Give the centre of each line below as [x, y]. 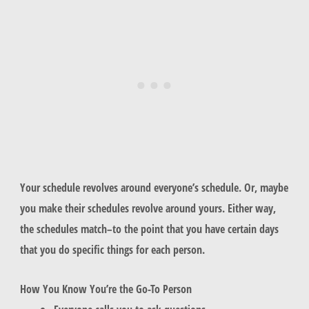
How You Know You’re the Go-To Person [106, 288]
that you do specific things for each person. [113, 250]
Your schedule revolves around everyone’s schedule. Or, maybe [154, 188]
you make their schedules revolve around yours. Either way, [148, 208]
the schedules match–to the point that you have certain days [149, 229]
